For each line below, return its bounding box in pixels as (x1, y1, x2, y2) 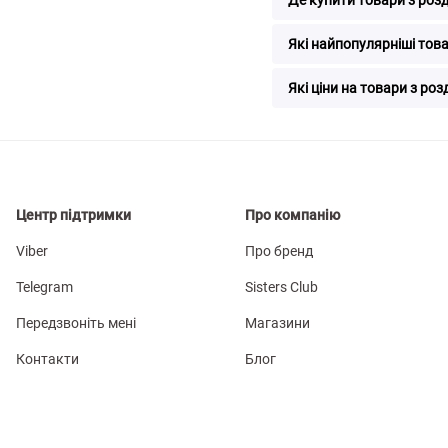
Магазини (244, 314, 310, 331)
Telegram (16, 278, 73, 295)
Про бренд (244, 242, 313, 259)
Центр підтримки (16, 206, 131, 223)
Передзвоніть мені (16, 314, 136, 331)
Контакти (16, 350, 79, 367)
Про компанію (244, 206, 340, 223)
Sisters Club (244, 278, 318, 295)
